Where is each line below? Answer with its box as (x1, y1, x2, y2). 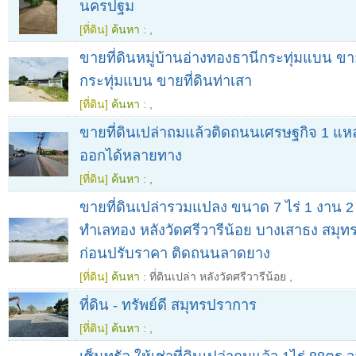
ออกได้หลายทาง (79, 147, 182, 164)
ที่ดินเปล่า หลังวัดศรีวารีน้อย (149, 270, 286, 284)
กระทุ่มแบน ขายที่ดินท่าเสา (79, 72, 252, 90)
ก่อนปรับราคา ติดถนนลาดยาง (79, 245, 270, 262)
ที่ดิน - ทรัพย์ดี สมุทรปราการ (79, 296, 257, 314)
